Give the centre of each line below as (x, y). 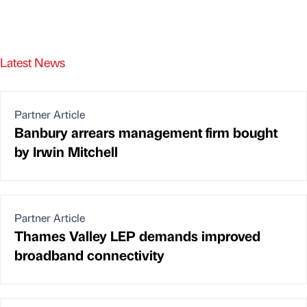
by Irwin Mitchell (66, 151)
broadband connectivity (89, 255)
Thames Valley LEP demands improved (137, 236)
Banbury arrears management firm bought (146, 132)
